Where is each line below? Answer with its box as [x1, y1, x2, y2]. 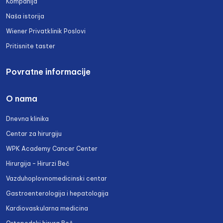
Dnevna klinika [6, 115, 49, 123]
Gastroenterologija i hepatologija [6, 190, 109, 198]
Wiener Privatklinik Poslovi [6, 27, 86, 35]
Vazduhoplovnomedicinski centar [6, 175, 107, 183]
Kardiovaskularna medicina [6, 205, 88, 213]
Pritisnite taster [6, 42, 55, 50]
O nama [6, 94, 37, 104]
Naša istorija [6, 12, 44, 20]
